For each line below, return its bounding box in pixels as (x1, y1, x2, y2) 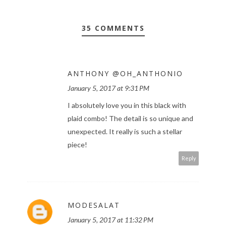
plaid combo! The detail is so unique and (68, 114, 193, 123)
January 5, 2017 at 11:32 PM (68, 215, 153, 224)
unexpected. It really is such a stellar (68, 127, 182, 136)
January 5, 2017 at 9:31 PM (68, 84, 149, 93)
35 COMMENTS (81, 23, 145, 33)
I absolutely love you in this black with (68, 101, 186, 110)
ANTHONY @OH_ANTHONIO (68, 69, 183, 79)
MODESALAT (68, 200, 120, 210)
